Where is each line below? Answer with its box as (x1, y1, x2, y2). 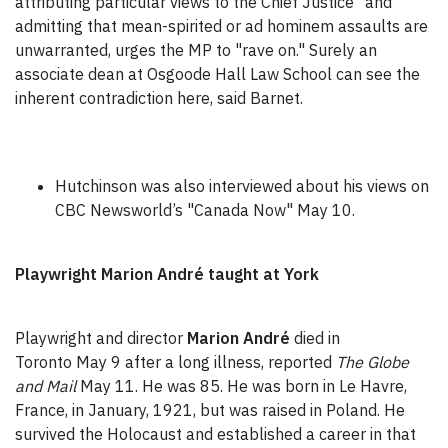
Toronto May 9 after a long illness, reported (15, 352, 336, 373)
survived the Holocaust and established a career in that (15, 424, 416, 445)
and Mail (15, 376, 80, 397)
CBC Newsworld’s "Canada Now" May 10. (55, 200, 355, 221)
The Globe (336, 352, 409, 373)
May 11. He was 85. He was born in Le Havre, (80, 376, 407, 397)
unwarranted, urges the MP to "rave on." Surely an (15, 40, 377, 61)
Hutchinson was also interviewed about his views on (55, 176, 429, 197)
